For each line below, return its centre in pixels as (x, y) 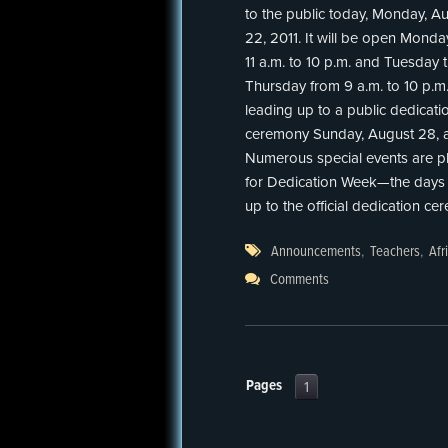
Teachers (395, 252)
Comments (299, 280)
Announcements (316, 252)
